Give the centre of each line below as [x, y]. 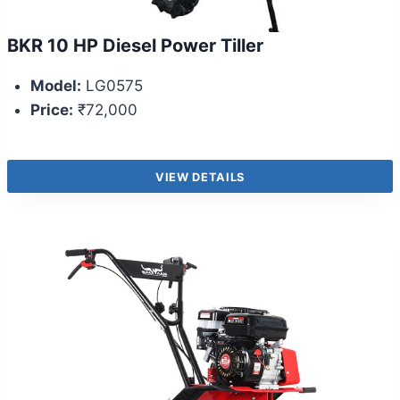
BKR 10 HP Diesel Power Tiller [135, 46]
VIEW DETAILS [200, 178]
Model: [55, 86]
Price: [51, 110]
